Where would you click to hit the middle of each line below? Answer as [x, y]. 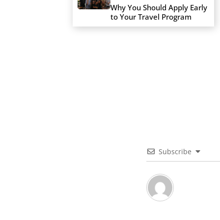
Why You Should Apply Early [159, 7]
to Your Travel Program [152, 16]
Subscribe [175, 151]
